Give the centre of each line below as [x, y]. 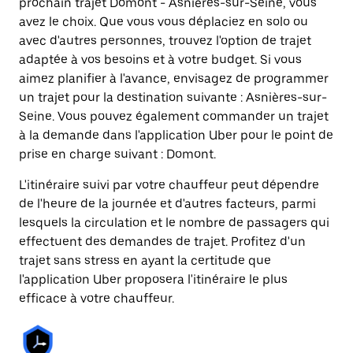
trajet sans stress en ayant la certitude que [145, 260]
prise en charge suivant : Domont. [117, 154]
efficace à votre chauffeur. [97, 298]
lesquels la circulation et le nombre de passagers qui [174, 223]
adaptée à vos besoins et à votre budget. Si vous [160, 59]
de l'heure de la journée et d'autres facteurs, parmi [167, 204]
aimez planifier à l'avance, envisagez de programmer [174, 78]
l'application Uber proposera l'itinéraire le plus [153, 279]
